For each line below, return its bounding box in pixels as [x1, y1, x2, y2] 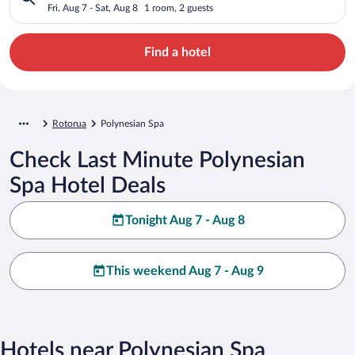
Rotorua [52, 118, 86, 128]
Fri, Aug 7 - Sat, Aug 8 [48, 2, 138, 13]
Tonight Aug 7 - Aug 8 [124, 213, 245, 227]
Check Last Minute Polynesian [10, 148, 305, 171]
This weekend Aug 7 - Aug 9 [105, 264, 264, 277]
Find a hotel [144, 45, 211, 59]
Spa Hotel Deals [10, 174, 166, 197]
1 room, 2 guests [144, 2, 213, 13]
